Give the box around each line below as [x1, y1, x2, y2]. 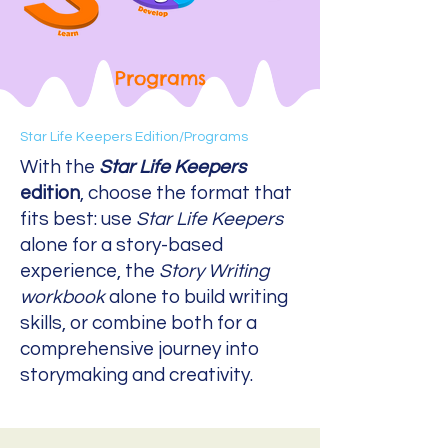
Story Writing [159, 261, 269, 281]
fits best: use [20, 209, 136, 229]
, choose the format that [80, 183, 292, 203]
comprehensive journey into [20, 339, 259, 359]
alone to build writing [105, 287, 288, 307]
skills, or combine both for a [20, 313, 257, 333]
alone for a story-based [20, 235, 223, 255]
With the [20, 157, 95, 177]
